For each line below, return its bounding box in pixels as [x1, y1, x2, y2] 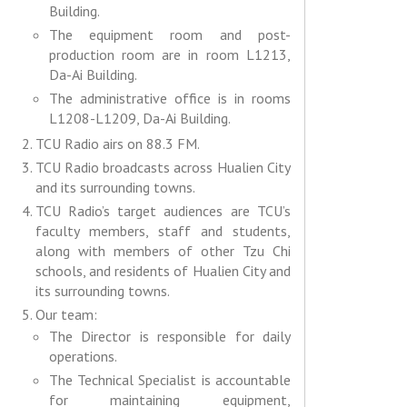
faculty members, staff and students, [35, 222, 291, 241]
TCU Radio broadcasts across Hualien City [35, 158, 291, 177]
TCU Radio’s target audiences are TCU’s [35, 202, 291, 221]
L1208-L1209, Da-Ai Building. [48, 109, 231, 128]
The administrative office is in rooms [48, 89, 291, 108]
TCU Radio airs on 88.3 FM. [35, 134, 200, 154]
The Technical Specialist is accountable [48, 371, 291, 390]
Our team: [35, 305, 97, 324]
